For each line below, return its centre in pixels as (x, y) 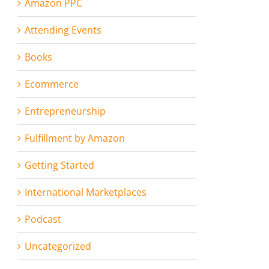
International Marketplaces (86, 192)
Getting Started (59, 165)
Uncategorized (58, 246)
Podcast (43, 219)
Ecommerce (52, 84)
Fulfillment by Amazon (75, 138)
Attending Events (63, 30)
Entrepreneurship (65, 111)
